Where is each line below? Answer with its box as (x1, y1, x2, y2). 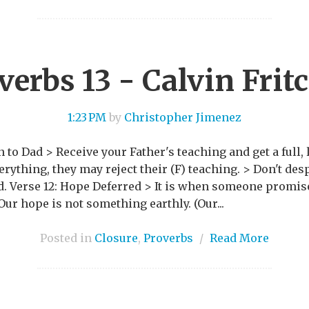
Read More (210, 230, 269, 245)
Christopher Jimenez (124, 110, 241, 124)
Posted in (40, 230, 94, 245)
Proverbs (143, 230, 193, 245)
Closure (94, 230, 138, 245)
